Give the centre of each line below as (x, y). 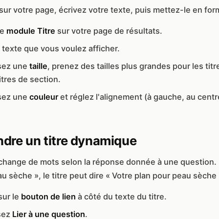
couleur (44, 97)
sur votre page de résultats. (109, 31)
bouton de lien (48, 196)
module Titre (31, 31)
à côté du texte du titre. (121, 196)
